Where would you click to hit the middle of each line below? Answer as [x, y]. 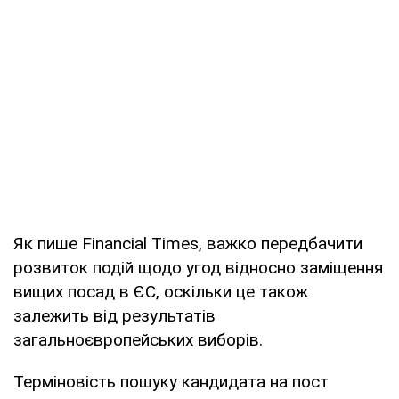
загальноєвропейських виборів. [138, 339]
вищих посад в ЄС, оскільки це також [161, 291]
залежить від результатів [114, 315]
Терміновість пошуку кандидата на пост [171, 381]
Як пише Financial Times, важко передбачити [188, 243]
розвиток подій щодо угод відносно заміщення [198, 267]
